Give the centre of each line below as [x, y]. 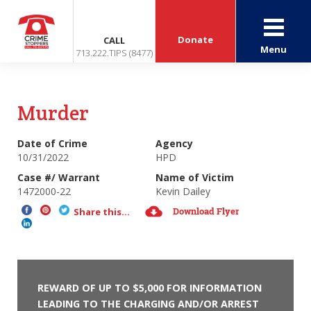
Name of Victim [195, 177]
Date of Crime [52, 143]
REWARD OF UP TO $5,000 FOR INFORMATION [149, 287]
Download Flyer [206, 211]
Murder [53, 113]
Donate [196, 40]
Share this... [102, 212]
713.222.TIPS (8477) [115, 53]
